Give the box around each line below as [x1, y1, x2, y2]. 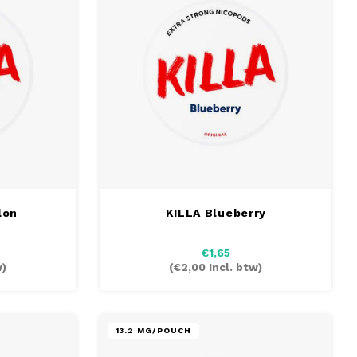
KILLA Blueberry [165, 206, 267, 219]
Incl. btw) [206, 261, 263, 273]
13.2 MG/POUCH [116, 325, 192, 335]
